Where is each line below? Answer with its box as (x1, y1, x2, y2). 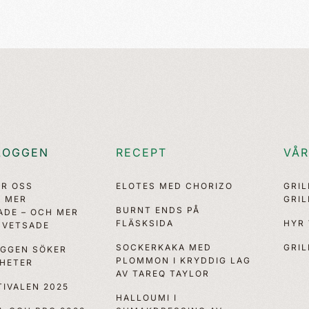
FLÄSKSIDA (116, 217, 175, 228)
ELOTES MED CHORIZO (116, 180, 234, 191)
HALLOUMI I (116, 292, 178, 303)
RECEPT (116, 145, 168, 159)
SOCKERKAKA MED (116, 241, 212, 252)
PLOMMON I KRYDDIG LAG (116, 255, 252, 266)
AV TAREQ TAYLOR (116, 268, 210, 279)
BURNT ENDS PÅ (116, 204, 201, 215)
